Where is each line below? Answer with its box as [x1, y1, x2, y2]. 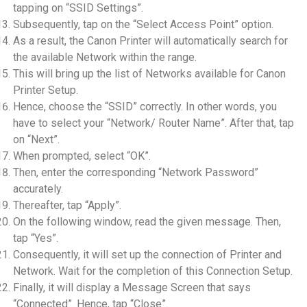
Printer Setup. [12, 83, 78, 97]
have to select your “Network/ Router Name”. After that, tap [12, 116, 294, 130]
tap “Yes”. [12, 231, 58, 245]
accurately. [12, 182, 63, 195]
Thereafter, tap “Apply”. [12, 198, 121, 212]
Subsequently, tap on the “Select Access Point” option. [12, 17, 273, 31]
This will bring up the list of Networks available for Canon [12, 66, 286, 80]
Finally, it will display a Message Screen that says [12, 280, 251, 294]
